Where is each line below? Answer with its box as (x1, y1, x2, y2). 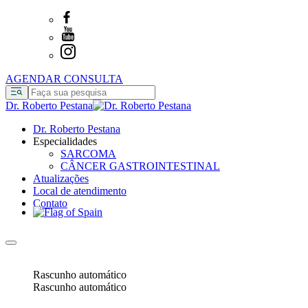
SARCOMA (60, 148, 116, 159)
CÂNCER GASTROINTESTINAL (60, 160, 220, 172)
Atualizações (33, 173, 89, 184)
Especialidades (33, 135, 97, 147)
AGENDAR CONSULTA (5, 73, 123, 85)
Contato (33, 197, 67, 209)
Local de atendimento (33, 185, 126, 197)
